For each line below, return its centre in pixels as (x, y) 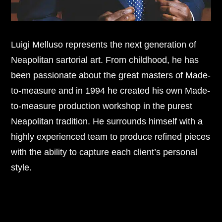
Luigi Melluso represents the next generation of (104, 45)
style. (22, 167)
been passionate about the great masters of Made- (111, 75)
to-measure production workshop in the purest (102, 106)
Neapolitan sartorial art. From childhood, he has (105, 60)
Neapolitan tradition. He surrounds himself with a (107, 121)
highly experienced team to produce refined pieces (111, 137)
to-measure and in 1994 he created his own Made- (111, 91)
